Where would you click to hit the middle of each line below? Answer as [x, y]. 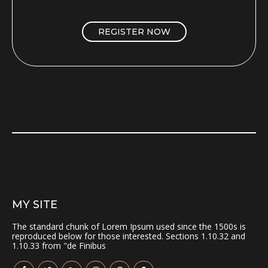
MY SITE [35, 204]
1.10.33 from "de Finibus [59, 245]
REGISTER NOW [134, 31]
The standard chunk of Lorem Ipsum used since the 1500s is [129, 226]
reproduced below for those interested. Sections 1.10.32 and [129, 236]
